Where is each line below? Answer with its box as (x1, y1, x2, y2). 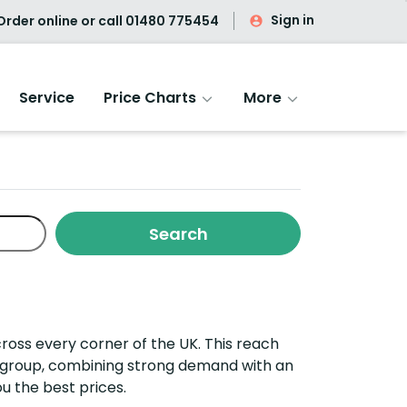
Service (19, 87, 74, 108)
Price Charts (104, 87, 200, 108)
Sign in (271, 11, 314, 29)
